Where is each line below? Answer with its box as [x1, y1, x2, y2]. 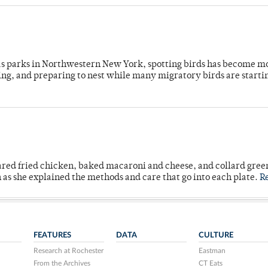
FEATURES [33, 231, 72, 240]
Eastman [198, 247, 226, 255]
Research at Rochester [33, 247, 104, 255]
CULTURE [198, 231, 233, 240]
